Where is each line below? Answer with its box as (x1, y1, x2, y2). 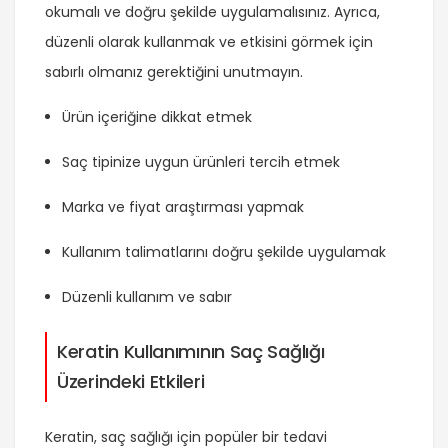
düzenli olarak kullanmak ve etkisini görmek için (45, 32, 373, 53)
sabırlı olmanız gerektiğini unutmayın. (45, 62, 303, 83)
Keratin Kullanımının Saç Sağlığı (57, 339, 325, 365)
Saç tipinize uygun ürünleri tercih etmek (62, 152, 340, 173)
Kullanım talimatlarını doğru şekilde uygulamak (62, 242, 386, 263)
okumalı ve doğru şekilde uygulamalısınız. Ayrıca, (45, 2, 380, 23)
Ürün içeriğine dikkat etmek (62, 107, 252, 128)
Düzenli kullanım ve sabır (62, 287, 232, 308)
